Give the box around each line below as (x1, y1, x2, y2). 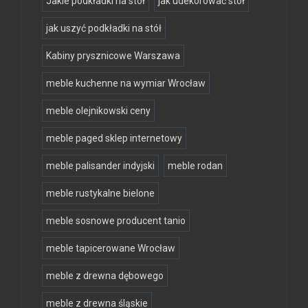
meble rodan (168, 160, 223, 172)
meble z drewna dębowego (46, 270, 164, 282)
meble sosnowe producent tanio (46, 215, 186, 227)
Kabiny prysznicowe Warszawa (46, 50, 180, 62)
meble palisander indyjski (46, 160, 155, 172)
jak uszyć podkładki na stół (46, 23, 162, 34)
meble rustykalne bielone (46, 188, 155, 199)
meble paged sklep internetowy (46, 133, 182, 144)
